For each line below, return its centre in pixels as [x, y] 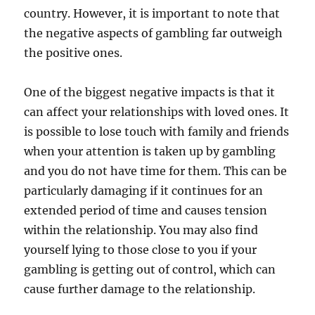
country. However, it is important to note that [152, 13]
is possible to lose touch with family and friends [157, 131]
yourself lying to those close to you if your [141, 249]
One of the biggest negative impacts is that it [150, 92]
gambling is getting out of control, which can [150, 269]
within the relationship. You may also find [141, 230]
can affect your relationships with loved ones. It [157, 111]
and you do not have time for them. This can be [156, 171]
